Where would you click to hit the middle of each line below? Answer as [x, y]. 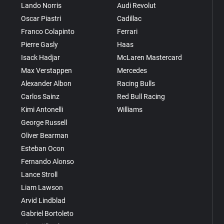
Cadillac [129, 18]
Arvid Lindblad [43, 200]
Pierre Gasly [40, 44]
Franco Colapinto [48, 31]
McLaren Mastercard [149, 57]
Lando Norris [41, 5]
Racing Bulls [136, 83]
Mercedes [132, 70]
